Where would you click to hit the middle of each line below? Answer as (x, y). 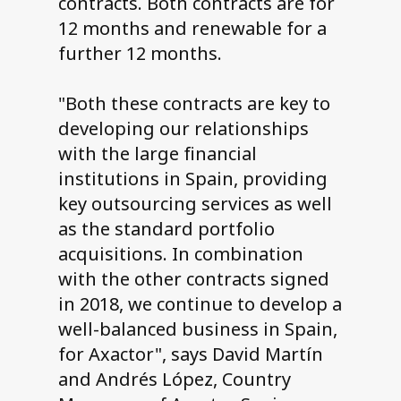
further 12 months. (140, 54)
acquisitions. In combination (180, 254)
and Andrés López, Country (174, 380)
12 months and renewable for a (192, 29)
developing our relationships (183, 129)
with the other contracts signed (193, 279)
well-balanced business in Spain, (197, 329)
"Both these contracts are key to (194, 104)
